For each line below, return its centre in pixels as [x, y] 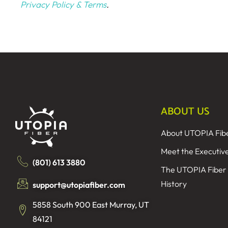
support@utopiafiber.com [79, 184]
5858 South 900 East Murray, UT [91, 205]
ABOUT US [185, 112]
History [174, 184]
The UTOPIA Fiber [193, 169]
